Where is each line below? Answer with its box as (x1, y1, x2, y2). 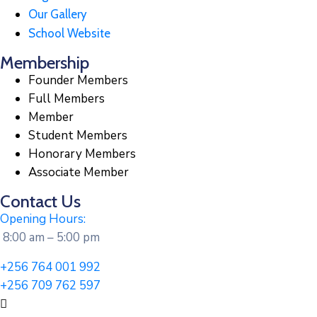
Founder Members (28, 71, 128, 88)
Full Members (28, 90, 105, 107)
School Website (28, 25, 110, 40)
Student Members (28, 127, 127, 144)
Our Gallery (28, 6, 87, 21)
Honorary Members (28, 145, 136, 162)
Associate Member (28, 163, 129, 180)
